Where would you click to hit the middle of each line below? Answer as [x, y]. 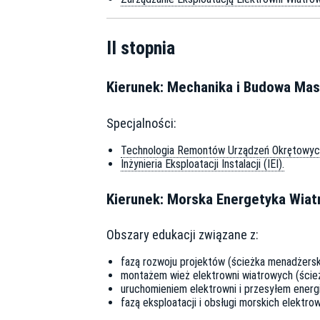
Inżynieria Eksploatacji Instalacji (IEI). [202, 164]
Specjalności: [141, 123]
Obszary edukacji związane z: [182, 235]
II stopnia [141, 47]
